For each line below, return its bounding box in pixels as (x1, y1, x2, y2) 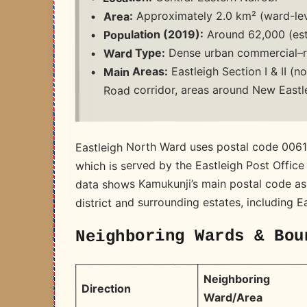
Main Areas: (103, 64, 168, 79)
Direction (82, 281, 132, 295)
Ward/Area (204, 291, 263, 305)
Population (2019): (103, 27, 204, 42)
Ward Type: (103, 46, 165, 60)
